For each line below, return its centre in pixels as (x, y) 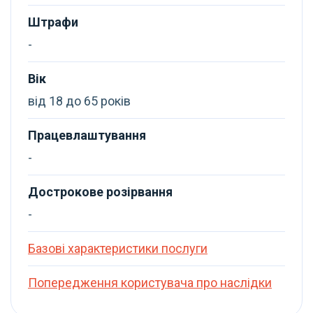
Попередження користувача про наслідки (150, 283)
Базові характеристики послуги (118, 248)
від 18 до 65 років (79, 101)
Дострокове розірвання (100, 192)
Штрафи (53, 22)
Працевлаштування (87, 135)
